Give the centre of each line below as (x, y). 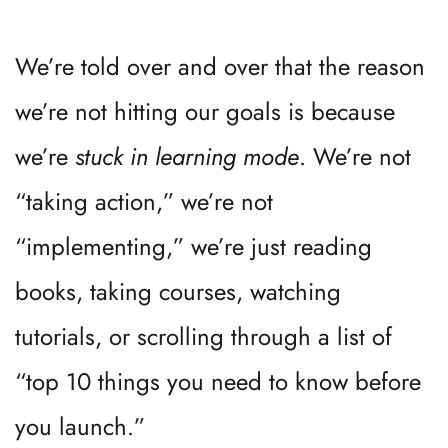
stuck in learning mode (187, 156)
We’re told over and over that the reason (220, 66)
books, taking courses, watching (178, 291)
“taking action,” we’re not (144, 201)
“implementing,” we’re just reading (193, 246)
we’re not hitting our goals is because (205, 111)
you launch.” (80, 426)
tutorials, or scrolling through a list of (203, 336)
